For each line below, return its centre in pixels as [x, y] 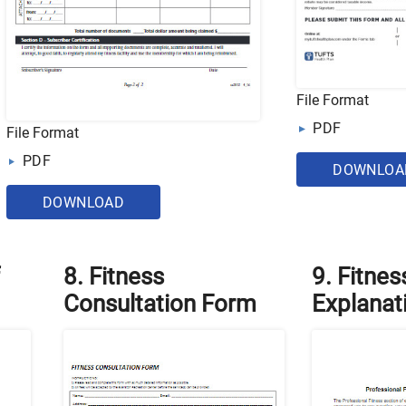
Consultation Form [160, 303]
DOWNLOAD [84, 202]
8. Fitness [114, 276]
